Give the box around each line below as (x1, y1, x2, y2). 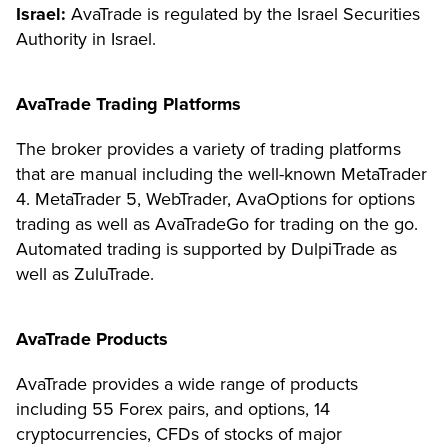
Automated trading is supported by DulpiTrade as (16, 237, 397, 260)
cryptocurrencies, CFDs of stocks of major (16, 422, 342, 445)
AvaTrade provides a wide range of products (16, 372, 358, 395)
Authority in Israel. (16, 27, 156, 50)
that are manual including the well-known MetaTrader (16, 162, 427, 185)
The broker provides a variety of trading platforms (16, 137, 401, 160)
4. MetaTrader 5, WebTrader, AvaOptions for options (16, 187, 415, 210)
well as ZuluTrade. (16, 262, 154, 285)
